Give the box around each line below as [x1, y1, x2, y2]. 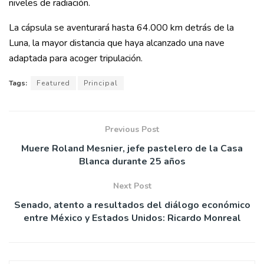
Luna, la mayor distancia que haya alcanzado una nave [9, 36, 225, 49]
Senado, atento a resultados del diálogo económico [14, 198, 250, 212]
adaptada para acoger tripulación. [9, 51, 143, 65]
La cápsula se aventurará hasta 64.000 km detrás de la [9, 21, 234, 34]
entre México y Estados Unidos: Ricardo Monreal [23, 211, 241, 225]
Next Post [113, 180, 151, 192]
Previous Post [105, 123, 159, 135]
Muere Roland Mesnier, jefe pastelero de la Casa [21, 141, 243, 155]
